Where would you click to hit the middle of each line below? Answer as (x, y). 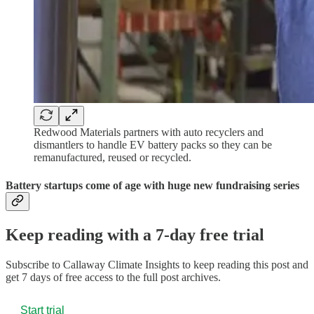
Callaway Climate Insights (121, 264)
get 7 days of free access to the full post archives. (113, 277)
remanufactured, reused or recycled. (112, 158)
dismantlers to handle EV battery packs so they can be (153, 145)
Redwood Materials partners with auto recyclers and (149, 132)
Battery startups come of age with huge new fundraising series (152, 185)
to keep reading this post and (244, 264)
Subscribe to (34, 264)
